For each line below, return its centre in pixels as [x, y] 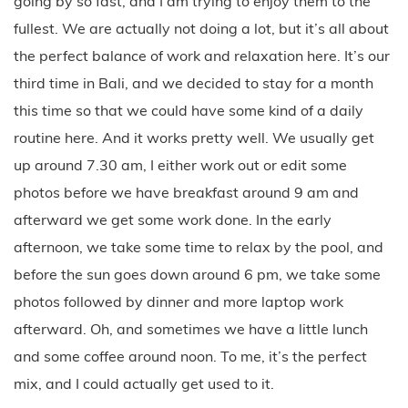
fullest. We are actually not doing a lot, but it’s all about [201, 28]
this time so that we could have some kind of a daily [189, 110]
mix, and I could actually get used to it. [144, 383]
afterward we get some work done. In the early [173, 219]
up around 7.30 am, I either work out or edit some [180, 164]
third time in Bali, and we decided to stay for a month [194, 82]
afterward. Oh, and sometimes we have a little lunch [191, 328]
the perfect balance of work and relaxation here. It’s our [202, 55]
